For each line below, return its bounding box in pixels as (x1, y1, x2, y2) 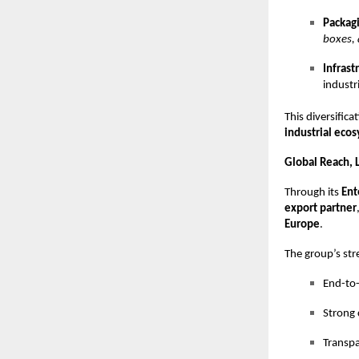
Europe (284, 218, 320, 231)
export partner (284, 202, 357, 215)
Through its (284, 186, 341, 199)
